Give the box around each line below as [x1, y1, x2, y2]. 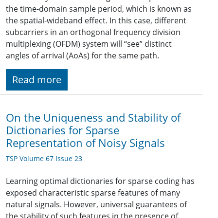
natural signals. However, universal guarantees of [6, 199, 187, 210]
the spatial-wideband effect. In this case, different [6, 15, 186, 26]
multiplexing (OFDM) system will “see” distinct [6, 38, 172, 50]
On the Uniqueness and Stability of [6, 110, 181, 125]
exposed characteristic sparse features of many [6, 187, 180, 199]
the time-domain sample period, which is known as [6, 3, 192, 15]
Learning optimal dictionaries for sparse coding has [6, 176, 195, 187]
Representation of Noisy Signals [6, 136, 165, 150]
